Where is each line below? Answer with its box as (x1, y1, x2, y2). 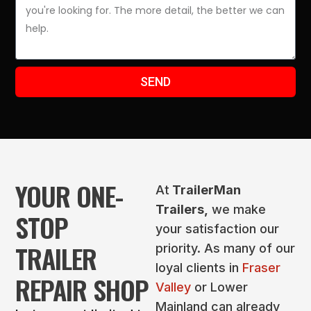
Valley (155, 280, 191, 295)
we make (208, 202, 266, 217)
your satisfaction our (155, 221, 279, 237)
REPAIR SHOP (15, 270, 149, 310)
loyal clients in (155, 260, 242, 276)
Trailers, (155, 202, 208, 217)
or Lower (191, 280, 248, 295)
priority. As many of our (155, 241, 295, 256)
